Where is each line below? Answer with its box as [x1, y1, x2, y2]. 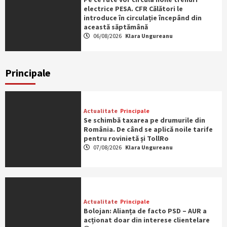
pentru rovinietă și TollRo [83, 134, 169, 143]
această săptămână [83, 22, 148, 32]
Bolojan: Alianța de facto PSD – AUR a [83, 206, 207, 216]
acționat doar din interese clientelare [83, 215, 210, 225]
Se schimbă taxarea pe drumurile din [83, 116, 205, 125]
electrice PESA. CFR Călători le [83, 4, 183, 14]
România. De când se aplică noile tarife [83, 125, 213, 134]
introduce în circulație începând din [83, 13, 202, 23]
